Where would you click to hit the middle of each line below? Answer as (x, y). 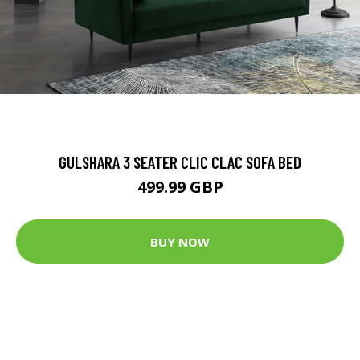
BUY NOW (180, 241)
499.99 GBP (180, 187)
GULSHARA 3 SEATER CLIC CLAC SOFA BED (180, 162)
